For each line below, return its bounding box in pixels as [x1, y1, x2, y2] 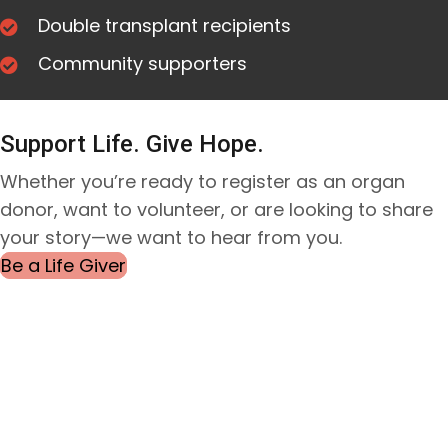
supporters [143, 50, 247, 76]
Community [38, 50, 143, 76]
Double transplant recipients [38, 12, 291, 38]
